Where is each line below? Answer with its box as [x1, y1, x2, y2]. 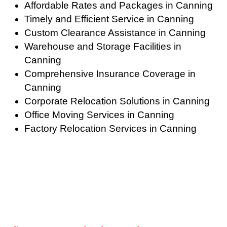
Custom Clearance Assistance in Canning [24, 27, 206, 39]
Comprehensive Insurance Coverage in [24, 68, 196, 80]
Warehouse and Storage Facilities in [24, 41, 181, 52]
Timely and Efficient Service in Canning [24, 14, 194, 25]
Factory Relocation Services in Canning [24, 123, 197, 134]
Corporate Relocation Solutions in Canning [24, 96, 210, 107]
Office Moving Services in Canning [24, 109, 174, 121]
